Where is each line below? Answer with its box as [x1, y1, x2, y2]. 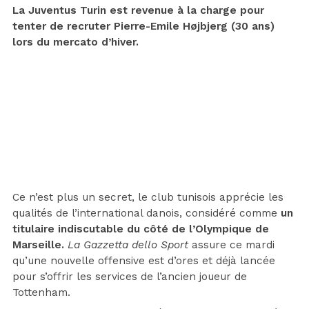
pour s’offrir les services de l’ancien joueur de [12, 270, 247, 283]
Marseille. [12, 238, 64, 251]
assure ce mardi [188, 238, 275, 251]
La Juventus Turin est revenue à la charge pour [12, 3, 264, 17]
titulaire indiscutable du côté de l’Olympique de [12, 222, 269, 235]
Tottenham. [12, 286, 70, 299]
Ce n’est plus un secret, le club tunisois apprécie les [12, 190, 283, 203]
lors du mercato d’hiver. [12, 35, 139, 48]
